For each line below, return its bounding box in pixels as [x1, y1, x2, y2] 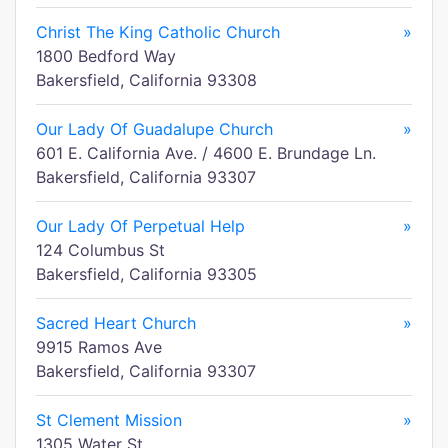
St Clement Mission [36, 410, 182, 430]
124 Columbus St [36, 240, 165, 260]
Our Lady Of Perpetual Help [36, 216, 245, 236]
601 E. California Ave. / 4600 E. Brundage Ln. [36, 143, 376, 163]
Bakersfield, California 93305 [36, 264, 257, 284]
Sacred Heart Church [36, 313, 196, 333]
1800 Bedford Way [36, 46, 176, 66]
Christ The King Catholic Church [36, 22, 280, 42]
